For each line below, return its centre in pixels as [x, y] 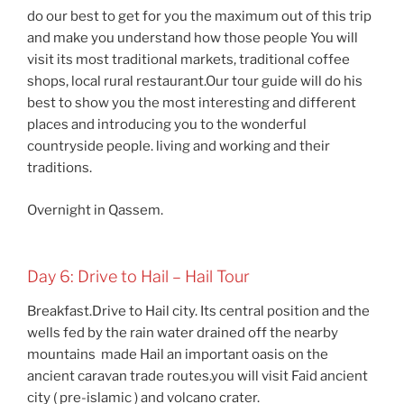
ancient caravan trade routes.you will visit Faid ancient [197, 376]
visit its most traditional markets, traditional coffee [188, 60]
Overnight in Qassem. [95, 210]
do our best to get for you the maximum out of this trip [199, 17]
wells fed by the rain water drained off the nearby [183, 332]
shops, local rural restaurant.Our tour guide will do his [195, 82]
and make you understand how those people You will [193, 38]
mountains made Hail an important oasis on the [178, 354]
